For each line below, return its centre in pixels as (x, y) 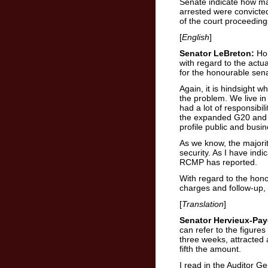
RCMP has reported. (218, 162)
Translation (203, 204)
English (196, 37)
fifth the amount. (210, 249)
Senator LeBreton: (217, 53)
